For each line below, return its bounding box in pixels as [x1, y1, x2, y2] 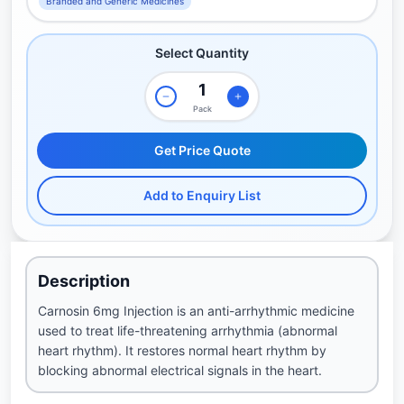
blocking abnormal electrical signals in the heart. [38, 363, 322, 378]
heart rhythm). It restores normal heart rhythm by [38, 343, 326, 358]
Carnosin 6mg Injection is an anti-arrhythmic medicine [38, 303, 354, 318]
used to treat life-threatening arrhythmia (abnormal [38, 323, 337, 338]
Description [38, 271, 130, 290]
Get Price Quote [153, 142, 251, 158]
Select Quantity [155, 45, 249, 60]
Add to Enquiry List [143, 188, 261, 203]
